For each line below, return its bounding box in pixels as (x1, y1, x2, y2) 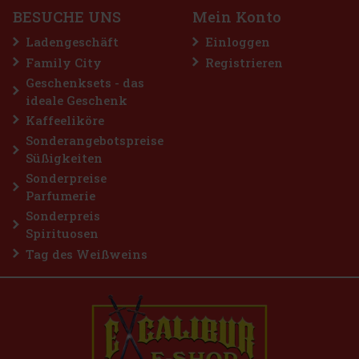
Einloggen (205, 34, 270, 50)
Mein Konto (192, 6, 281, 26)
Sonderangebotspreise (26, 132, 163, 149)
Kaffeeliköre (26, 111, 104, 128)
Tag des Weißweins (26, 245, 147, 262)
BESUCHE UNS (13, 6, 121, 26)
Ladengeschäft (26, 34, 119, 50)
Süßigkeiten (26, 150, 103, 167)
